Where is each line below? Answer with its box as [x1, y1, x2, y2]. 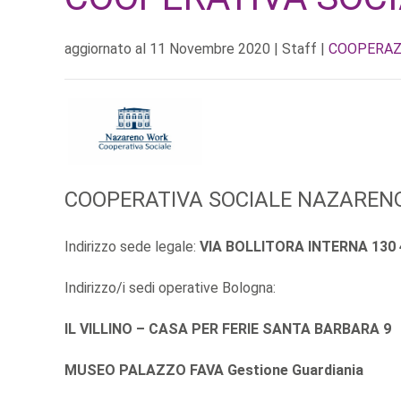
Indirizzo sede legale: [64, 237, 200, 255]
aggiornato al [64, 40, 149, 57]
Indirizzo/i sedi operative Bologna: [64, 278, 276, 296]
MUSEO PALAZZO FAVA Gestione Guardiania [64, 361, 363, 379]
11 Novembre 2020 [149, 40, 270, 57]
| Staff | [270, 40, 328, 57]
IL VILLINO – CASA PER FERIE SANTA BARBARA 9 [64, 320, 391, 337]
